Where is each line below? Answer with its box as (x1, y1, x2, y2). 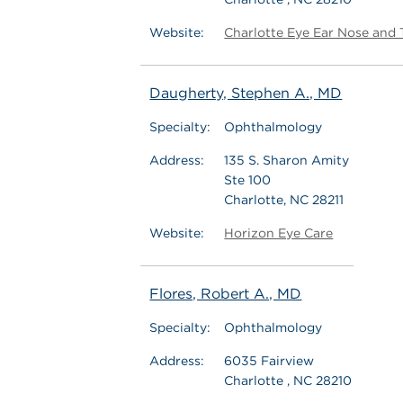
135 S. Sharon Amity (224, 153, 350, 167)
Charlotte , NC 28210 (224, 373, 353, 388)
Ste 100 (224, 173, 272, 187)
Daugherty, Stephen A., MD (149, 85, 343, 102)
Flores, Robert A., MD (149, 285, 302, 302)
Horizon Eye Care (224, 226, 334, 240)
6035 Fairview (224, 354, 315, 368)
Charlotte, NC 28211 (224, 193, 345, 207)
